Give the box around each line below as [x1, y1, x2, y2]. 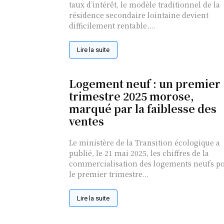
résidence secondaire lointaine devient [69, 10, 208, 20]
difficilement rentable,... [69, 20, 155, 31]
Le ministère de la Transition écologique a [69, 137, 220, 148]
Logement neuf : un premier [69, 76, 220, 91]
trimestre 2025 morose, [69, 88, 194, 104]
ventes [69, 113, 104, 129]
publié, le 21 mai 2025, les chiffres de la [69, 148, 209, 158]
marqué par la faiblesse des [69, 101, 216, 116]
